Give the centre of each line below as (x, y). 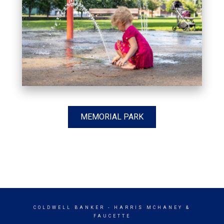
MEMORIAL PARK (112, 117)
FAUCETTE (112, 216)
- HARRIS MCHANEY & (148, 208)
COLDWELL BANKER (69, 208)
